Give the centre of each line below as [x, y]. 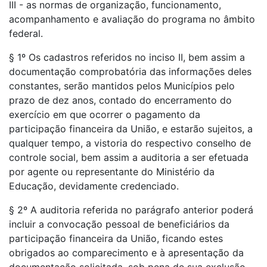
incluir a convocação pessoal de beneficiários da [119, 224]
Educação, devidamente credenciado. [94, 186]
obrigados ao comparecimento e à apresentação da [126, 253]
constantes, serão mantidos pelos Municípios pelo [122, 86]
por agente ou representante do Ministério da [112, 172]
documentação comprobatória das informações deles [130, 72]
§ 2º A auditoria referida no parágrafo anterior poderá [131, 210]
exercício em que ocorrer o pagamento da [105, 114]
